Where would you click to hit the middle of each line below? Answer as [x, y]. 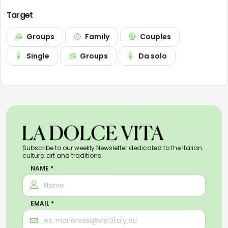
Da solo [153, 56]
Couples [155, 37]
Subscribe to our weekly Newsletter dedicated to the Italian [112, 148]
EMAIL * [42, 204]
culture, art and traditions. [63, 156]
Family [97, 37]
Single [38, 56]
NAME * [42, 168]
